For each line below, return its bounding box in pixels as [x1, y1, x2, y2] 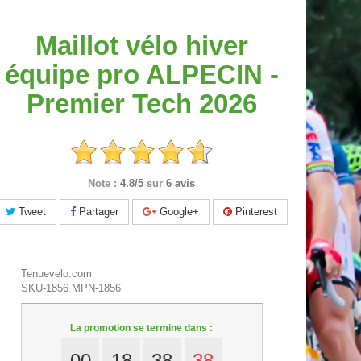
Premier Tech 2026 [26, 89, 257, 119]
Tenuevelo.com [21, 268, 92, 280]
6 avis [166, 177, 196, 190]
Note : [88, 177, 118, 190]
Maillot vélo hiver [35, 31, 248, 61]
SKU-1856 [21, 282, 68, 295]
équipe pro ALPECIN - [4, 60, 279, 90]
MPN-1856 [72, 282, 121, 295]
